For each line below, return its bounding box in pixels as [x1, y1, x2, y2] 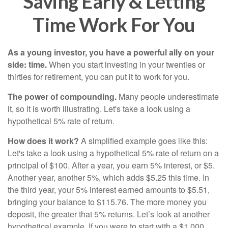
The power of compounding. [8, 91, 117, 102]
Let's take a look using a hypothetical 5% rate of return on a [8, 147, 219, 159]
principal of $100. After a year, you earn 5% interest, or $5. [8, 159, 215, 171]
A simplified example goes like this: [79, 135, 208, 147]
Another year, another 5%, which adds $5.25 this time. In [8, 172, 209, 183]
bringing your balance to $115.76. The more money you [8, 196, 207, 208]
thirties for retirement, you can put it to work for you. [8, 71, 189, 82]
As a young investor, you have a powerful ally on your [8, 46, 214, 58]
